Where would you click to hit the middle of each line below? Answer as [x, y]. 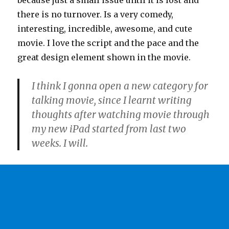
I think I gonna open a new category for [120, 86]
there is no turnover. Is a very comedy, [96, 14]
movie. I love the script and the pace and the [108, 43]
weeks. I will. [60, 143]
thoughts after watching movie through [121, 114]
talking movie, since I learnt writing [112, 100]
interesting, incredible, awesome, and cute [105, 29]
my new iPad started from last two [109, 129]
